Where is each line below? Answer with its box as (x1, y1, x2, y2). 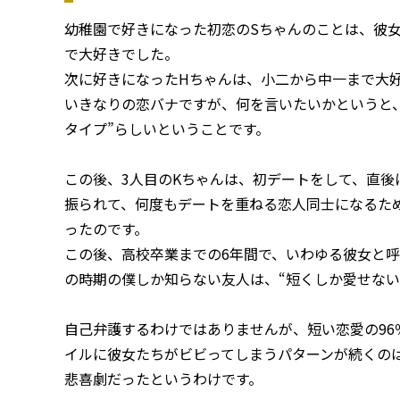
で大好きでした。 (64, 42, 179, 64)
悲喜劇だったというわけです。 (64, 367, 262, 389)
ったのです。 (64, 217, 148, 239)
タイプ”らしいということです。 (64, 117, 270, 139)
